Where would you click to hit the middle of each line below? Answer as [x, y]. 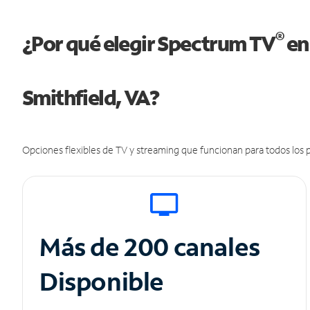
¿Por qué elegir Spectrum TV [149, 44]
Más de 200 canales [152, 247]
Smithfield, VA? [90, 98]
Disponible [102, 282]
